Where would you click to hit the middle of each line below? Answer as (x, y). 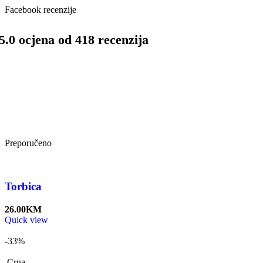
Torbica (23, 187)
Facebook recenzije (41, 10)
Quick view (26, 220)
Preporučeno (28, 143)
